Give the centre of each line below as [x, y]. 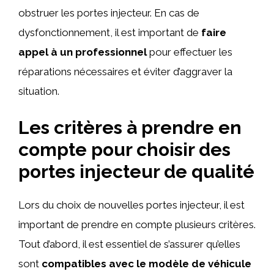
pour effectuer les [190, 52]
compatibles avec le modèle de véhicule [146, 263]
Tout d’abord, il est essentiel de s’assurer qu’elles [129, 244]
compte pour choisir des [124, 149]
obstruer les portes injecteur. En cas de [109, 13]
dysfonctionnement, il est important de [110, 32]
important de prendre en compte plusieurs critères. [137, 224]
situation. [39, 91]
